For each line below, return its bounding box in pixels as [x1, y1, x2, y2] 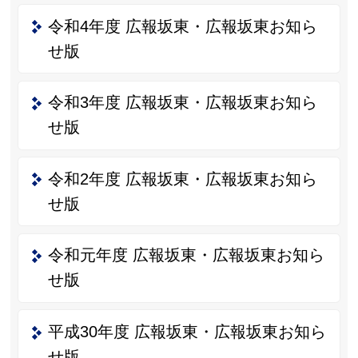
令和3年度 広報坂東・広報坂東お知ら [47, 93, 317, 112]
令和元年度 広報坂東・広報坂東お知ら [47, 246, 324, 265]
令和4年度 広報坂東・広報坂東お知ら [47, 17, 317, 35]
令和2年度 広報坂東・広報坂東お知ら [47, 169, 317, 188]
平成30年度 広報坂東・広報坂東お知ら [47, 322, 326, 340]
